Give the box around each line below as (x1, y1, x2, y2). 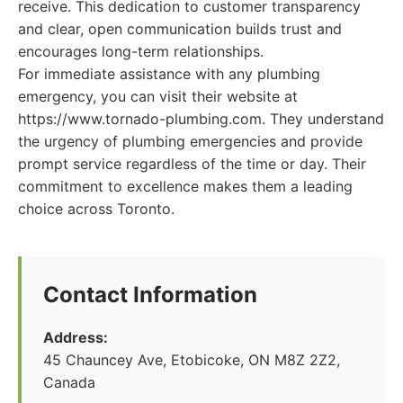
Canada (43, 373, 95, 391)
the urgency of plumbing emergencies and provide (18, 132, 363, 150)
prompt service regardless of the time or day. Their (18, 155, 366, 173)
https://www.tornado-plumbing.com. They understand (18, 110, 384, 128)
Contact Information (43, 282, 257, 308)
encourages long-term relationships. (18, 42, 264, 60)
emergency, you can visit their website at (18, 87, 298, 105)
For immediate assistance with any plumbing (18, 65, 320, 83)
